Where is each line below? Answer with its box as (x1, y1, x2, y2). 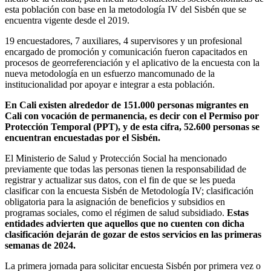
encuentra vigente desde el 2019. (5, 15, 129, 26)
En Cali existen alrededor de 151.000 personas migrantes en (5, 100, 249, 111)
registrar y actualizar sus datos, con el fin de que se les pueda (5, 175, 235, 186)
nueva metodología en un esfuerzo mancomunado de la (5, 68, 215, 79)
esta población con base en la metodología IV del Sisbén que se (5, 4, 246, 15)
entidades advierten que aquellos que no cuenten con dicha (5, 218, 244, 229)
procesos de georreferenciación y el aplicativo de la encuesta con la (5, 57, 260, 68)
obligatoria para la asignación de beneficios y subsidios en (5, 197, 225, 207)
